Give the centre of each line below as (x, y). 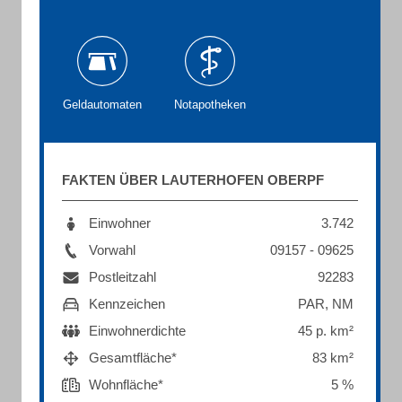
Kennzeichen (127, 304)
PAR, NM (326, 304)
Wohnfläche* (126, 385)
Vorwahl (112, 250)
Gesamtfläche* (133, 358)
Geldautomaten (102, 105)
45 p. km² (326, 331)
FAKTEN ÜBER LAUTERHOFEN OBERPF (193, 180)
